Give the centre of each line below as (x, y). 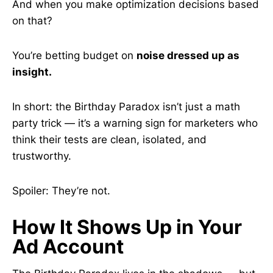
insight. (32, 72)
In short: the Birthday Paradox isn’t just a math (126, 107)
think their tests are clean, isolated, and (109, 140)
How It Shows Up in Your (127, 227)
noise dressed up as (188, 55)
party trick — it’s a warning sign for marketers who (135, 123)
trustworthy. (42, 156)
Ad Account (68, 246)
